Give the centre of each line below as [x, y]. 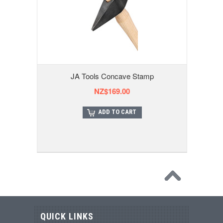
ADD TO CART [117, 111]
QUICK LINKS [67, 216]
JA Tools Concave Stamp [112, 76]
